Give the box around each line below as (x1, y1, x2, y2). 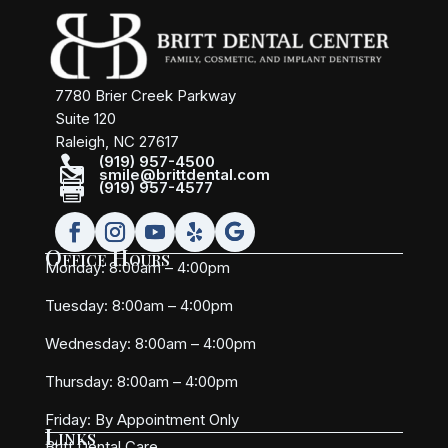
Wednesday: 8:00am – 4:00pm (44, 334, 256, 354)
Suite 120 (54, 109, 116, 129)
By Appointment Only (94, 410, 239, 430)
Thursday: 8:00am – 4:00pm (44, 372, 238, 392)
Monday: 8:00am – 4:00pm (44, 258, 230, 278)
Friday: (44, 410, 95, 430)
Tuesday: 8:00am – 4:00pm (44, 296, 233, 316)
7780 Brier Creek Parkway (54, 86, 236, 106)
